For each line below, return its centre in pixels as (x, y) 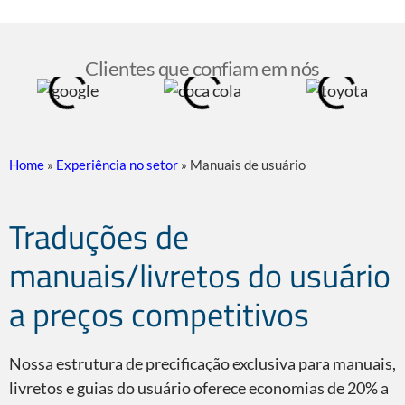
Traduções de (99, 237)
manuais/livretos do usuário (200, 276)
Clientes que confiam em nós (202, 69)
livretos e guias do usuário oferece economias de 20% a (199, 388)
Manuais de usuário (248, 165)
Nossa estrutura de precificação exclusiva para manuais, (202, 364)
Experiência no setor (117, 165)
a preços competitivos (159, 315)
